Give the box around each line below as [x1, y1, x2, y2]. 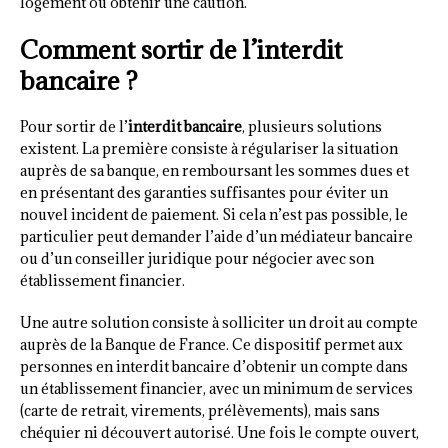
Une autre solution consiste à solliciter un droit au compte [20, 313, 418, 333]
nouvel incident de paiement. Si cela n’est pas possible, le [20, 205, 408, 225]
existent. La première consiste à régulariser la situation [20, 139, 398, 159]
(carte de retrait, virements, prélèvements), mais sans [20, 401, 380, 421]
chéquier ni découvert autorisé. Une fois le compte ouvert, [20, 423, 419, 443]
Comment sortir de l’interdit [20, 33, 342, 67]
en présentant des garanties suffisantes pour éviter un [20, 183, 388, 203]
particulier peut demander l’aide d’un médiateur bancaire [20, 227, 413, 247]
